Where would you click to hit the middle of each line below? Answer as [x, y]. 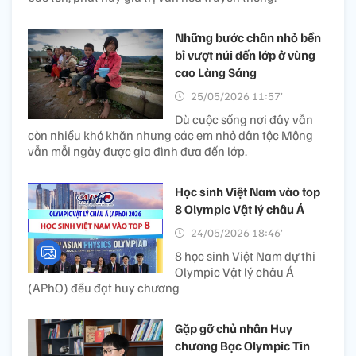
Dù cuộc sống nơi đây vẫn [244, 120]
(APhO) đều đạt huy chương [104, 288]
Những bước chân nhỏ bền [248, 38]
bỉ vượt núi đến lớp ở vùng [245, 55]
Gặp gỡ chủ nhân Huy [234, 329]
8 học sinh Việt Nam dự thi [245, 256]
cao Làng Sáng [216, 73]
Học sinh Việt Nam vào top [248, 192]
